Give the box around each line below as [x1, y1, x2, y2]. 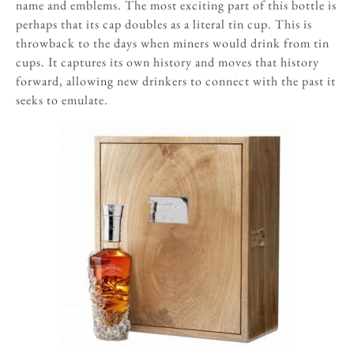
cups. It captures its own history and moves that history [16, 53, 319, 70]
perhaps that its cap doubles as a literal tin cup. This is [16, 15, 312, 32]
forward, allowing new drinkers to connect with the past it [16, 72, 336, 89]
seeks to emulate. [16, 91, 108, 108]
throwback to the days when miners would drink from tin [16, 34, 330, 51]
